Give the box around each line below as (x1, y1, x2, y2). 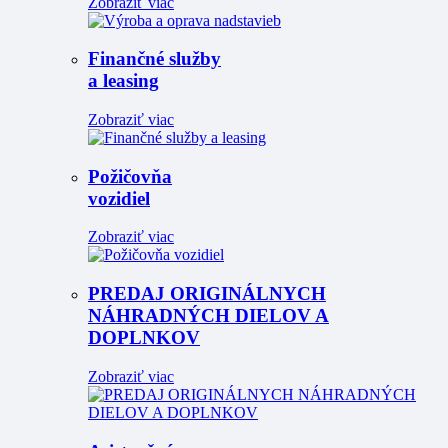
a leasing (88, 70, 159, 92)
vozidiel (88, 187, 150, 209)
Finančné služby (88, 48, 221, 70)
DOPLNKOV (88, 327, 200, 349)
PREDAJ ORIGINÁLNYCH (88, 283, 326, 305)
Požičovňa (88, 165, 172, 187)
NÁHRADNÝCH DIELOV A (88, 305, 329, 327)
